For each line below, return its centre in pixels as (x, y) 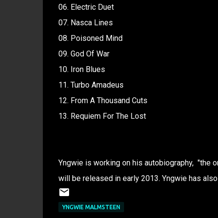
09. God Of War (84, 54)
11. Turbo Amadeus (91, 85)
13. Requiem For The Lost (102, 116)
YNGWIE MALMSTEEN (91, 207)
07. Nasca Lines (85, 23)
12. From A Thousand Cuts (103, 100)
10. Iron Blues (82, 69)
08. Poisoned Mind (90, 38)
